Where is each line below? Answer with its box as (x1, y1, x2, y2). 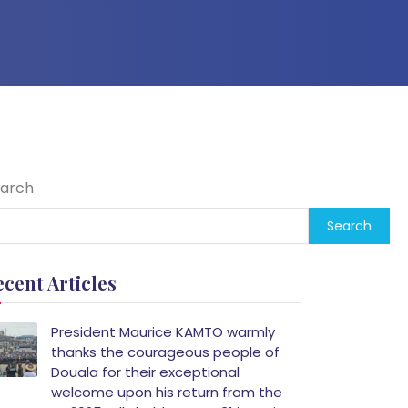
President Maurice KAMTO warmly (51, 322, 275, 342)
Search (327, 217, 372, 235)
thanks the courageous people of (51, 342, 280, 362)
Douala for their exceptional (51, 362, 240, 382)
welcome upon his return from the (51, 382, 282, 402)
